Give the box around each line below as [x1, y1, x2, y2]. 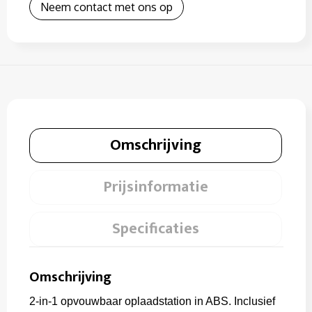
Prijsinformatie [102, 174, 208, 200]
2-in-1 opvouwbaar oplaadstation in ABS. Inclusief [29, 295, 275, 307]
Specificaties [111, 216, 199, 242]
